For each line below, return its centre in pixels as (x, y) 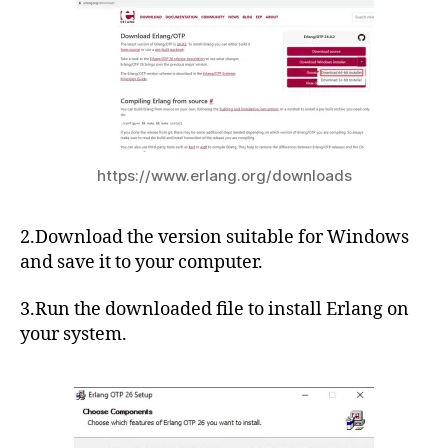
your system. (73, 335)
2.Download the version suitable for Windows (214, 237)
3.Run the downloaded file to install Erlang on (214, 310)
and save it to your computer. (141, 262)
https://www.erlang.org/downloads (224, 175)
